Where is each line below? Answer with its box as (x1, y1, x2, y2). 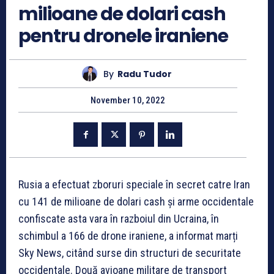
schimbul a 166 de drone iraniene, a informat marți (18, 229, 238, 243)
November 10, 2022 (91, 95, 165, 106)
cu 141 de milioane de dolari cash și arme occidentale (18, 195, 254, 209)
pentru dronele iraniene (18, 23, 228, 50)
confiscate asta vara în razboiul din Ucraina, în (18, 212, 219, 226)
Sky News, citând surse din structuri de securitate (18, 246, 241, 260)
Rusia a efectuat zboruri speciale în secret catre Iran (18, 178, 250, 191)
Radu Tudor (117, 67, 172, 80)
